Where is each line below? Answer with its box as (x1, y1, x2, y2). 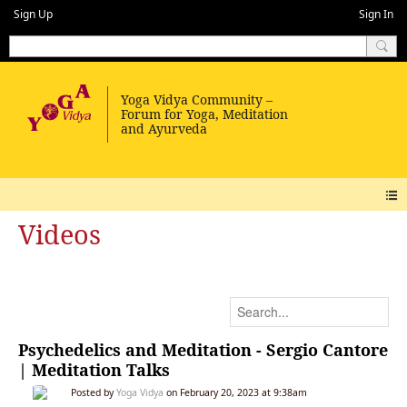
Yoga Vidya (116, 385, 164, 399)
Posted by (71, 385, 116, 399)
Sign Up (14, 6, 53, 22)
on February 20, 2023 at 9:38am (164, 385, 307, 399)
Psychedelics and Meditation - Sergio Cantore (18, 338, 388, 361)
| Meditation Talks (18, 358, 170, 381)
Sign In (359, 6, 393, 22)
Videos (18, 216, 101, 253)
